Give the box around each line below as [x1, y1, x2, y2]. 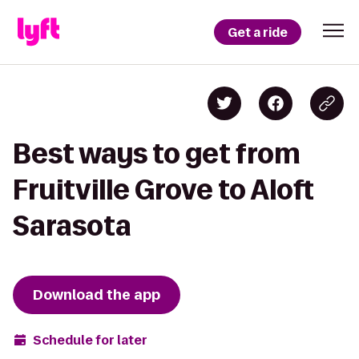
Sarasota [13, 211, 131, 240]
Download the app [33, 285, 160, 305]
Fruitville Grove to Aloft [13, 175, 314, 204]
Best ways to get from [13, 139, 301, 168]
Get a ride [228, 23, 288, 41]
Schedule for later [33, 331, 147, 349]
